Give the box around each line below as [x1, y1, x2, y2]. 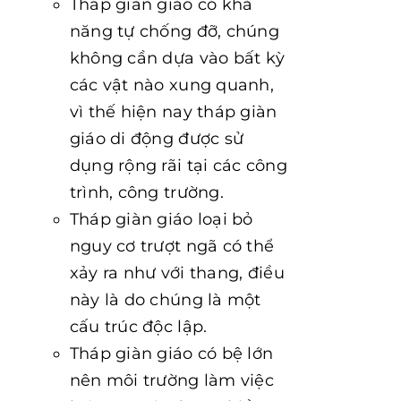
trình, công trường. [69, 183, 224, 202]
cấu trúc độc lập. [69, 317, 208, 337]
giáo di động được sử [69, 129, 244, 149]
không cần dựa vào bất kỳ [69, 48, 286, 68]
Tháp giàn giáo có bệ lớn [69, 344, 274, 363]
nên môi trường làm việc [69, 371, 274, 390]
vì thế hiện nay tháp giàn [69, 102, 277, 122]
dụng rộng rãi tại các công [69, 156, 287, 175]
